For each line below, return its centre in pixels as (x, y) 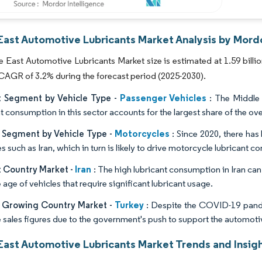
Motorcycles (142, 133)
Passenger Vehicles (163, 98)
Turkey (130, 205)
